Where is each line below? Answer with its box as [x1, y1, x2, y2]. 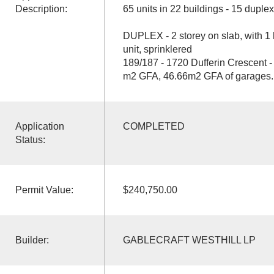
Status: [15, 134, 45, 145]
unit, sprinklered [122, 43, 192, 54]
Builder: [15, 234, 49, 245]
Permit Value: [15, 184, 73, 195]
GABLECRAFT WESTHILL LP [122, 234, 256, 245]
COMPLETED [122, 120, 185, 131]
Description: [15, 3, 67, 14]
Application [15, 120, 64, 131]
